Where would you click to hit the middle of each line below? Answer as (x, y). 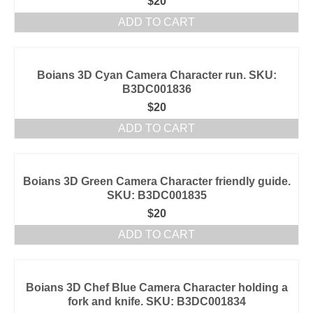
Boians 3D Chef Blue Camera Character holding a (156, 287)
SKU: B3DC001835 (156, 195)
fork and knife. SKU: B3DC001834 (156, 301)
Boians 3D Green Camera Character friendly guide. (156, 181)
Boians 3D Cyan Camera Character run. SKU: (156, 75)
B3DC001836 (156, 89)
